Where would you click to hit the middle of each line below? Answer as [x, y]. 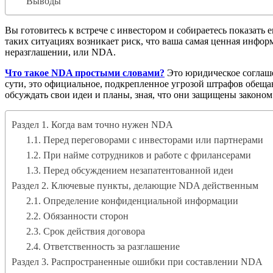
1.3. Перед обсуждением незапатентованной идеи [130, 171]
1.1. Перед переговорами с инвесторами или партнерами [145, 140]
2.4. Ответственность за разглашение [103, 247]
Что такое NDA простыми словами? [85, 73]
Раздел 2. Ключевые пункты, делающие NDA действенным [135, 186]
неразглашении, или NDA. [60, 52]
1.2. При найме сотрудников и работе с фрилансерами [139, 155]
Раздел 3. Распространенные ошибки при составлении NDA [137, 262]
